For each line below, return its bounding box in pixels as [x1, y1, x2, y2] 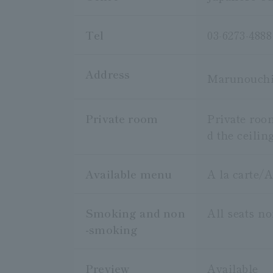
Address [85, 66, 130, 82]
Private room [85, 110, 158, 127]
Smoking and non [85, 205, 185, 221]
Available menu [85, 166, 172, 182]
